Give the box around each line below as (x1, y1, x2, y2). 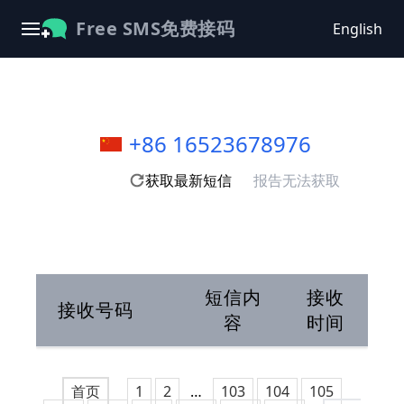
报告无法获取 (253, 170, 340, 190)
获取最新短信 (145, 170, 232, 190)
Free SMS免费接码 (76, 16, 234, 41)
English (333, 19, 382, 39)
